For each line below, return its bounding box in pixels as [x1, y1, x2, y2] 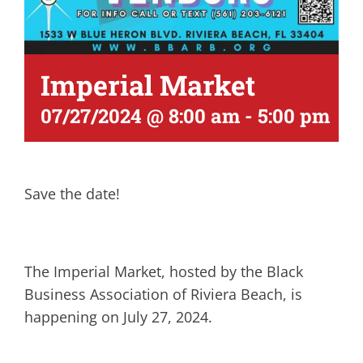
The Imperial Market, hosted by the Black [24, 262, 303, 281]
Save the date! [24, 184, 120, 203]
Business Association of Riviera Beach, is [24, 284, 302, 304]
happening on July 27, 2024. [24, 307, 212, 327]
